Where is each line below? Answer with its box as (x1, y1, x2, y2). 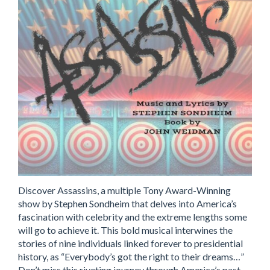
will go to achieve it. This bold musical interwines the (18, 224, 233, 236)
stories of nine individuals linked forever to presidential (18, 237, 243, 249)
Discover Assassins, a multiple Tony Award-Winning (18, 184, 231, 196)
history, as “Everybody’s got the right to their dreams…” (18, 251, 244, 262)
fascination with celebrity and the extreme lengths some (18, 211, 247, 222)
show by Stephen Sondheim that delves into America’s (18, 198, 237, 209)
